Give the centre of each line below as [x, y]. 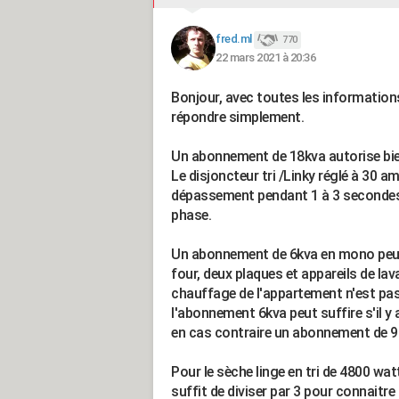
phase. [191, 215]
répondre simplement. [237, 117]
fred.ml [234, 39]
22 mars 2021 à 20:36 [265, 57]
